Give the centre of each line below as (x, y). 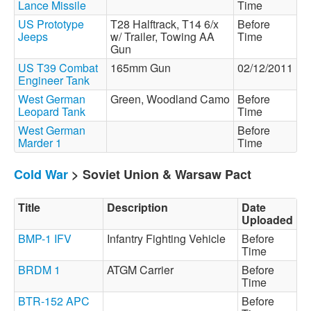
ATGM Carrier (143, 270)
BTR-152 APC (54, 301)
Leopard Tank (52, 111)
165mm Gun (143, 68)
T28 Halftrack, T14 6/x (165, 24)
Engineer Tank (54, 80)
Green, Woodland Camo (170, 99)
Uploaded (267, 220)
